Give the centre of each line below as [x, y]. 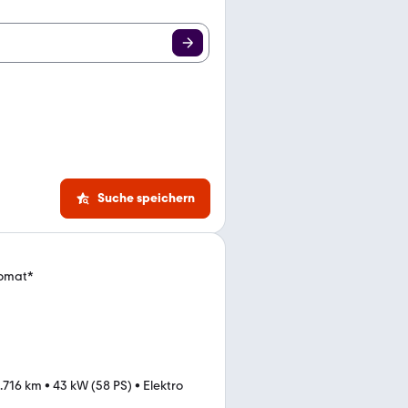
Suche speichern [146, 198]
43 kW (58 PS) [92, 386]
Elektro [163, 386]
